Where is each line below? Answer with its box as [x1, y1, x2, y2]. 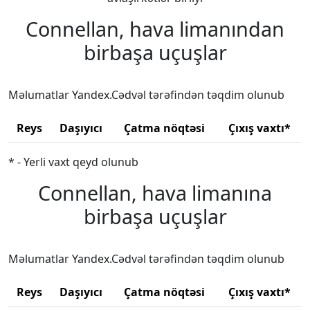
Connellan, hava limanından [26, 15, 284, 43]
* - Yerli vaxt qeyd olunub [8, 154, 138, 170]
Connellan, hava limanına [38, 179, 272, 207]
